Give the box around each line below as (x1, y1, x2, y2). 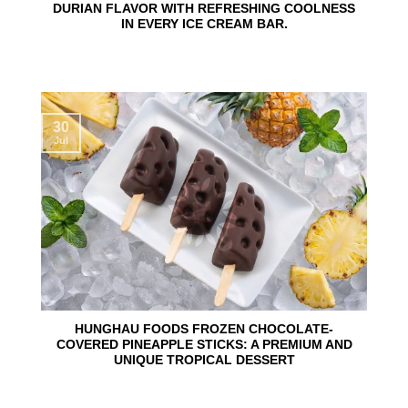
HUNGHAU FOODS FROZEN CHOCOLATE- (75, 321, 333, 336)
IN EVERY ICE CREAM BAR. (120, 16, 288, 31)
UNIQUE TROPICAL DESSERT (113, 352, 295, 367)
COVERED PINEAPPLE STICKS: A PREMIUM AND (56, 337, 352, 352)
